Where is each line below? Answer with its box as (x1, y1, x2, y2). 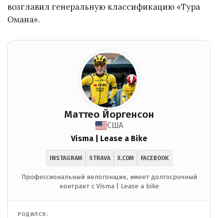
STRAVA (89, 155, 110, 162)
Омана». (7, 14, 40, 25)
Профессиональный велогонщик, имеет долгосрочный (21, 173, 197, 182)
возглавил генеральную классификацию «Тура (7, 1, 200, 13)
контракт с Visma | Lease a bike (59, 182, 159, 191)
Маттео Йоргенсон (64, 109, 154, 121)
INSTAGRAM (49, 155, 82, 162)
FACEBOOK (140, 155, 169, 162)
